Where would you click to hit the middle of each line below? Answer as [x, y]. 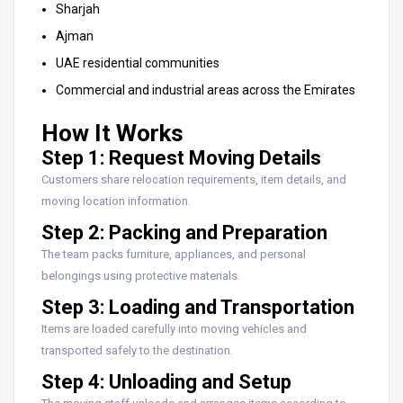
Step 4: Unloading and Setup [166, 381]
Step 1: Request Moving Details [181, 157]
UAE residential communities [138, 63]
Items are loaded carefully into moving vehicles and [174, 328]
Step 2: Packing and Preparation [184, 232]
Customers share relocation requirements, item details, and [194, 179]
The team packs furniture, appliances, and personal [174, 254]
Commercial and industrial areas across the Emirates [206, 90]
